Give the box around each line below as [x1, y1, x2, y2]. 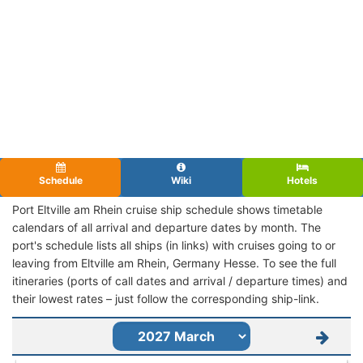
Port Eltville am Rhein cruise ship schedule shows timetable [12, 202, 322, 216]
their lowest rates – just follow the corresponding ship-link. [12, 291, 319, 305]
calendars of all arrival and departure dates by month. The [12, 220, 321, 234]
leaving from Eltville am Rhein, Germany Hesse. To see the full [12, 255, 336, 270]
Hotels [287, 173, 318, 186]
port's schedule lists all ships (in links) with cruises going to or [12, 237, 335, 252]
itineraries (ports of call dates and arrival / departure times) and [12, 273, 348, 288]
